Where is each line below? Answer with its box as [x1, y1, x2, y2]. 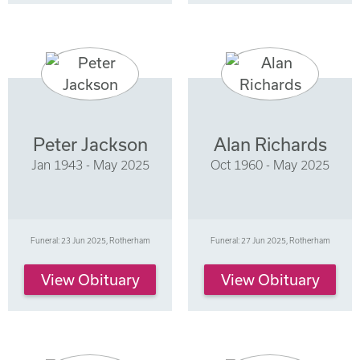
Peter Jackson [32, 133, 148, 154]
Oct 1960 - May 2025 [211, 157, 329, 172]
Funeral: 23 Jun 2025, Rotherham [30, 235, 150, 246]
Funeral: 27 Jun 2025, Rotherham [210, 235, 330, 246]
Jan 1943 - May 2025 [31, 157, 149, 172]
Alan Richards [213, 133, 327, 154]
